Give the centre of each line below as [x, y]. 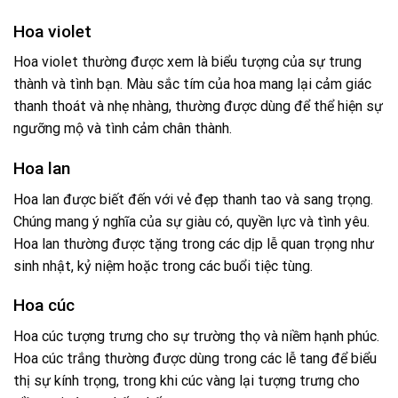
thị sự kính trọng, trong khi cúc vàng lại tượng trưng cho [187, 380]
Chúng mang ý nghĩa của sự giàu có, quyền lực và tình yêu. [191, 221]
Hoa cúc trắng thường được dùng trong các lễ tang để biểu [195, 358]
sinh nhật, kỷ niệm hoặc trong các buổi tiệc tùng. [163, 266]
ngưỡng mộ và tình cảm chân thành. [123, 129]
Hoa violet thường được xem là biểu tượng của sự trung [187, 62]
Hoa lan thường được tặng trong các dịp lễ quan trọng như [194, 243]
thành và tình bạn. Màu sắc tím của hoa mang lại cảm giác [192, 84]
